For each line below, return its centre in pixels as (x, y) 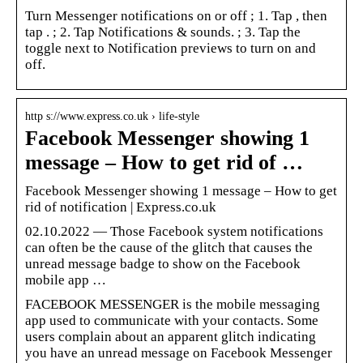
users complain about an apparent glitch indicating (171, 336)
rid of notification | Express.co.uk (121, 207)
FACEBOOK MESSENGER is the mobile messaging (173, 304)
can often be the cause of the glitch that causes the (169, 247)
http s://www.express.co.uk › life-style (112, 116)
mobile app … (66, 280)
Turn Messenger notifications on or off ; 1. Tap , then (176, 15)
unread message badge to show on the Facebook (163, 263)
